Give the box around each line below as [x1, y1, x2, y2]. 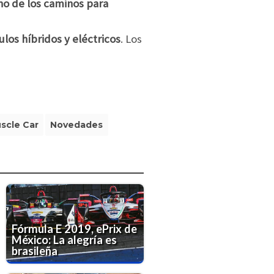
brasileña [11, 243, 57, 257]
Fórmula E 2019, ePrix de [11, 221, 137, 235]
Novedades [50, 119, 103, 130]
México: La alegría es [11, 232, 117, 246]
